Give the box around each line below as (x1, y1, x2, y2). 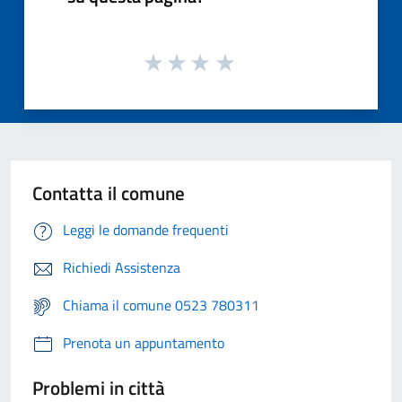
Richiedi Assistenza (63, 257, 180, 279)
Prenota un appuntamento (63, 332, 224, 354)
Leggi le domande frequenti (63, 219, 229, 241)
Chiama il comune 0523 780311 (63, 294, 259, 317)
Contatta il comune (32, 179, 185, 208)
